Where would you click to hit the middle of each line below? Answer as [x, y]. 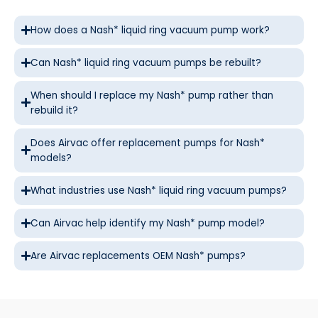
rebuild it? [54, 110]
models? [51, 158]
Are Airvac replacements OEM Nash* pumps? [138, 256]
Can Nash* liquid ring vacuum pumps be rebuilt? [146, 62]
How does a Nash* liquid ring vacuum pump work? [150, 30]
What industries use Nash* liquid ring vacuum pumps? [159, 190]
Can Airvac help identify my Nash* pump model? [148, 223]
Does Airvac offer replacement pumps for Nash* [148, 143]
